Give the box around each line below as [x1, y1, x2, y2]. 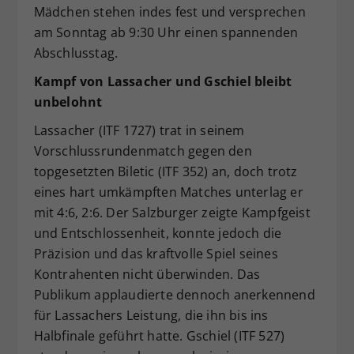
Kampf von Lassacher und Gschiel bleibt [33, 72, 292, 90]
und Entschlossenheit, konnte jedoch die [33, 224, 282, 242]
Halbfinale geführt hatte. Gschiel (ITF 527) [33, 326, 285, 345]
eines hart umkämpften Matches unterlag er [33, 183, 303, 201]
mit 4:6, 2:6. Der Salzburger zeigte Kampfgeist [33, 203, 311, 221]
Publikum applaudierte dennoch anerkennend [33, 285, 315, 303]
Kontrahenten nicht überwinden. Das [33, 265, 261, 283]
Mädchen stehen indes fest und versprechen [33, 2, 306, 21]
